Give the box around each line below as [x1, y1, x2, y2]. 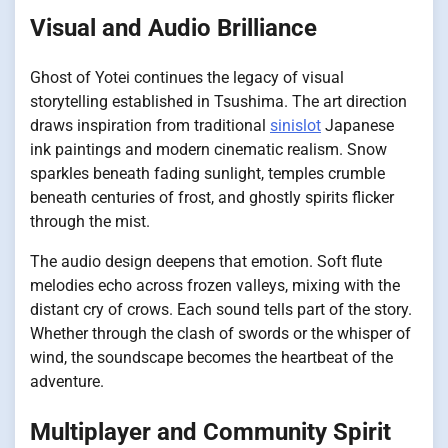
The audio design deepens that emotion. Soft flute [30, 251, 382, 271]
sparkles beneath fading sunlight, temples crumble [30, 163, 385, 183]
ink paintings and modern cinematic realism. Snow [30, 139, 387, 159]
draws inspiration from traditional [30, 115, 270, 135]
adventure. [30, 371, 104, 391]
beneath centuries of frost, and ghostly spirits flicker [30, 187, 394, 207]
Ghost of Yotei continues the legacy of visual [30, 67, 344, 87]
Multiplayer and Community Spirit [30, 417, 391, 446]
